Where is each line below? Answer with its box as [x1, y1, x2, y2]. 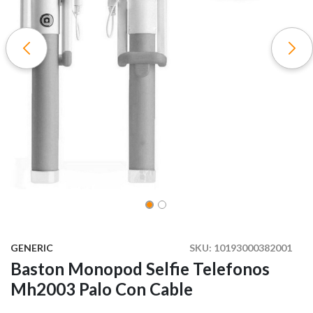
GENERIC [10, 242, 53, 254]
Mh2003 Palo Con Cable [10, 279, 193, 300]
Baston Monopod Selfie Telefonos [10, 259, 270, 279]
